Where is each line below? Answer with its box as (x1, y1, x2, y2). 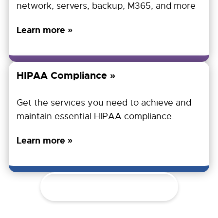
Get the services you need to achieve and (17, 97, 191, 109)
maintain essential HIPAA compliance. (17, 111, 174, 122)
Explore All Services (66, 181, 152, 193)
